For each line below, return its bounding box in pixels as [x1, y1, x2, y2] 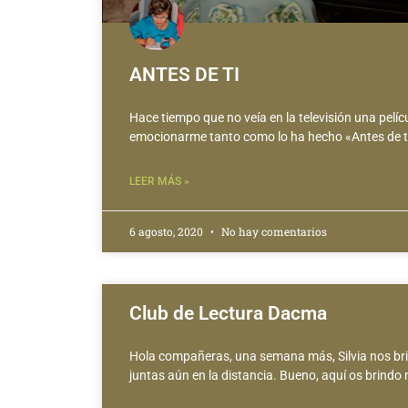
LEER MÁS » [129, 175, 189, 189]
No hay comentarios [219, 224, 327, 240]
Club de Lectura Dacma [129, 302, 327, 325]
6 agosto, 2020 [129, 224, 206, 240]
